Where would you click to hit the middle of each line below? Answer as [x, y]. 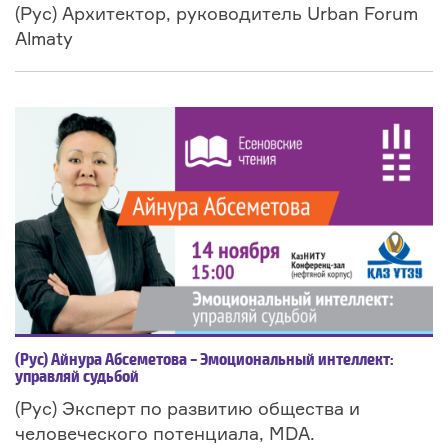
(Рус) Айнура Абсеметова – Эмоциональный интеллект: [204, 361]
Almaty [44, 38]
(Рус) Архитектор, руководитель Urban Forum [216, 13]
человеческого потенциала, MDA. [165, 433]
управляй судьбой [77, 378]
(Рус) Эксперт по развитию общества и [187, 408]
